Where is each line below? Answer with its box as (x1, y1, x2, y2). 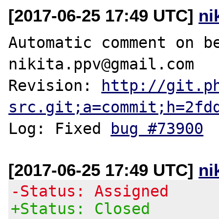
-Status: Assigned (11, 182, 169, 200)
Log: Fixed (8, 119, 111, 137)
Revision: (8, 76, 102, 94)
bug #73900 (110, 119, 204, 137)
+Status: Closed (11, 199, 151, 218)
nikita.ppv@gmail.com (8, 55, 195, 73)
